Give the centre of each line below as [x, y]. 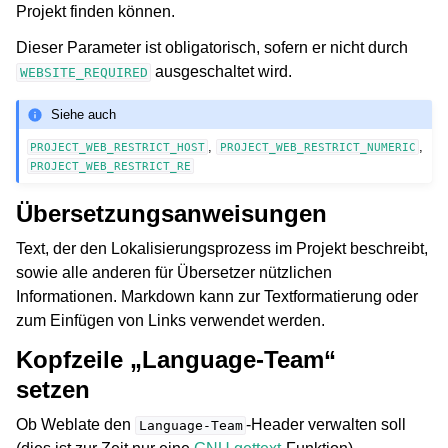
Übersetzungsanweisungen [171, 213]
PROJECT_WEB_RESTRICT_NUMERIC [317, 146]
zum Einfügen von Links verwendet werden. [170, 320]
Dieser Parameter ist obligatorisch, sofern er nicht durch [212, 48]
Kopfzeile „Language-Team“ [176, 359]
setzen [53, 389]
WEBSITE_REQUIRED [83, 73]
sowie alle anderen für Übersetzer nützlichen [174, 272]
